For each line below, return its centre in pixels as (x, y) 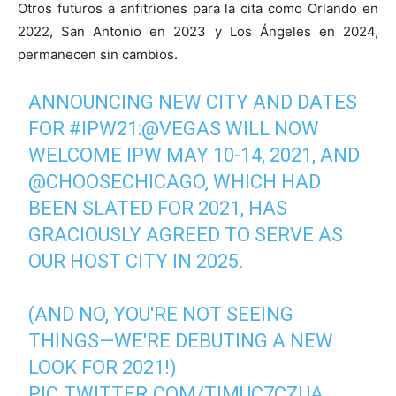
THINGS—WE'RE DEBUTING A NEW (181, 341)
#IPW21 (104, 129)
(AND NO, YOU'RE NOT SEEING (161, 315)
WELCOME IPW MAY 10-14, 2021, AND (194, 156)
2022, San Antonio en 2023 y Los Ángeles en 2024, (198, 32)
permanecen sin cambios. (98, 55)
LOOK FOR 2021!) (103, 368)
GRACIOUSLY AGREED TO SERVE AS (186, 235)
